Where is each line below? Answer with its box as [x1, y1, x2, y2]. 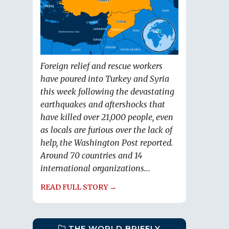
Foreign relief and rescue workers [40, 61, 163, 72]
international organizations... [40, 163, 150, 174]
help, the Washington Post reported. [40, 138, 173, 148]
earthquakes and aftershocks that [40, 99, 165, 110]
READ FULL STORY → [40, 182, 117, 192]
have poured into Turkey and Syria [40, 74, 169, 84]
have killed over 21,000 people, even [40, 112, 173, 123]
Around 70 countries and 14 [40, 150, 142, 161]
